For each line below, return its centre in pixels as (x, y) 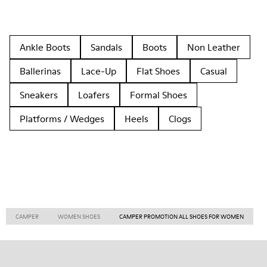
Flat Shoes (158, 71)
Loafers (94, 95)
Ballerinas (40, 71)
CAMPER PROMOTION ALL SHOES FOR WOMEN (181, 216)
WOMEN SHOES (79, 216)
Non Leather (214, 47)
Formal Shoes (159, 95)
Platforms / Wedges (62, 119)
